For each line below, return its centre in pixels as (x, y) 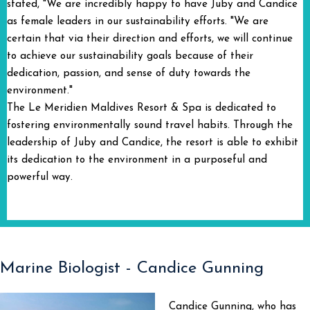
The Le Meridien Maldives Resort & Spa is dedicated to (142, 108)
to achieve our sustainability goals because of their (130, 56)
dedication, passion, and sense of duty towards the (129, 73)
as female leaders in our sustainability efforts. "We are (138, 21)
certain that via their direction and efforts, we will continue (150, 39)
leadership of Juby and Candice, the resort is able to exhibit (153, 143)
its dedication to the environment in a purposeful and (137, 160)
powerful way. (40, 177)
